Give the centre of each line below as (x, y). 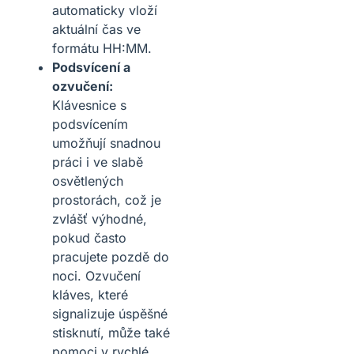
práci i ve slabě (98, 162)
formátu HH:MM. (102, 48)
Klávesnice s (89, 105)
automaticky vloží (105, 10)
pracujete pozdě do (111, 256)
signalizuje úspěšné (110, 313)
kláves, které (90, 294)
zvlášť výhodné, (100, 218)
